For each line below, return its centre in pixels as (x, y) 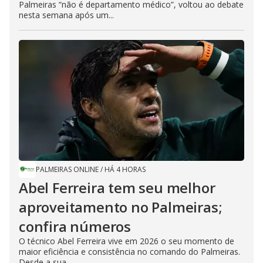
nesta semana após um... (66, 15)
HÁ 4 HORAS (125, 169)
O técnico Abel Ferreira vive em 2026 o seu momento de (127, 241)
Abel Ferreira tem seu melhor (117, 188)
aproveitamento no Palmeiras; (120, 207)
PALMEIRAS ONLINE (67, 169)
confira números (75, 226)
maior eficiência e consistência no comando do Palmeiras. (129, 252)
